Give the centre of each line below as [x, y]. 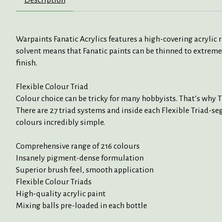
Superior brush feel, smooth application [85, 170]
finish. [27, 63]
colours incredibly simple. [60, 122]
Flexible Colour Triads [54, 182]
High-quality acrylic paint [61, 194]
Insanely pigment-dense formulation [80, 158]
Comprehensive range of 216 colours [78, 146]
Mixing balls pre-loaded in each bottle [82, 205]
